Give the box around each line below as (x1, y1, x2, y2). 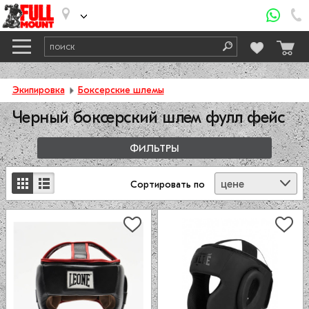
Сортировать (130, 179, 192, 191)
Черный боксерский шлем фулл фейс (12, 108, 285, 127)
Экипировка (12, 84, 65, 96)
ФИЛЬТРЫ (130, 143, 179, 154)
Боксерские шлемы (77, 84, 164, 96)
